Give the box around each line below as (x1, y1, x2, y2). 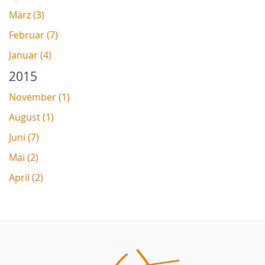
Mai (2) (9, 151, 38, 164)
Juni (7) (9, 131, 39, 144)
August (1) (9, 111, 54, 124)
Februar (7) (9, 28, 58, 42)
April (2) (9, 171, 43, 185)
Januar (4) (9, 49, 51, 62)
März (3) (9, 8, 44, 22)
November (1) (9, 91, 70, 104)
